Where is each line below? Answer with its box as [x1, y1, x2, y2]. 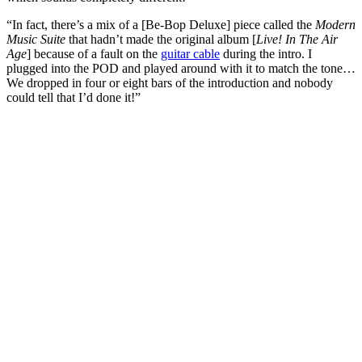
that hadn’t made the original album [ [65, 32, 256, 46]
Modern [315, 17, 356, 32]
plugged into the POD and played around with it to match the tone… [6, 61, 356, 75]
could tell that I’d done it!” [6, 90, 141, 104]
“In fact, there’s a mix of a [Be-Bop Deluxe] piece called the [6, 17, 315, 32]
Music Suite [6, 32, 65, 46]
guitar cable [161, 46, 220, 61]
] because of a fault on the [27, 46, 161, 61]
